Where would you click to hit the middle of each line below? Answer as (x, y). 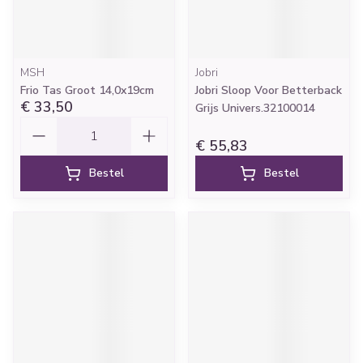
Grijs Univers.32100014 (255, 108)
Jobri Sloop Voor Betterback (269, 90)
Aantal (41, 124)
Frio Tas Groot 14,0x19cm (87, 90)
